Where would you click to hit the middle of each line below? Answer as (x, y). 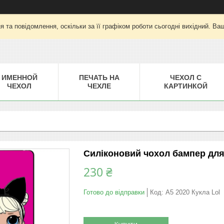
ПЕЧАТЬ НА (99, 77)
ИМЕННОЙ (19, 77)
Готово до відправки (114, 192)
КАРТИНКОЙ (185, 86)
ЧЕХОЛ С (185, 77)
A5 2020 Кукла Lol (193, 192)
